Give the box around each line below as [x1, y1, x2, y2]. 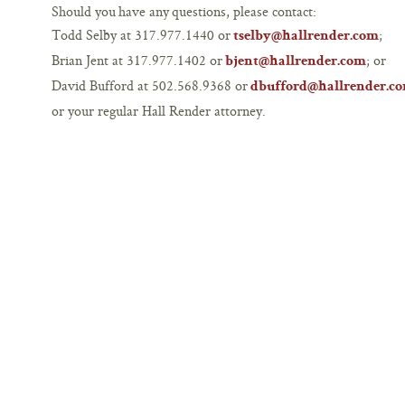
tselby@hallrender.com [233, 30, 379, 44]
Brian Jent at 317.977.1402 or [52, 51, 225, 70]
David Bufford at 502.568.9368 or [52, 76, 250, 95]
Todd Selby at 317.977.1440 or [52, 25, 233, 44]
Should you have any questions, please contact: [52, 2, 316, 21]
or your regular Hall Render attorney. [52, 101, 266, 120]
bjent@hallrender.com [225, 55, 366, 70]
